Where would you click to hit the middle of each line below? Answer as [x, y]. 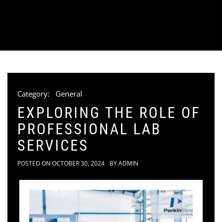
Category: [34, 94]
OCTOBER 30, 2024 [78, 163]
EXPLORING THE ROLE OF [109, 113]
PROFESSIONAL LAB [89, 129]
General [69, 94]
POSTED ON [35, 163]
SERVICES [53, 145]
